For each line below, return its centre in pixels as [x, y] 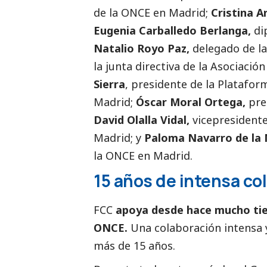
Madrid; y [117, 137]
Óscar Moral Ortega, [191, 102]
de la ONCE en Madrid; [152, 12]
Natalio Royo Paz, [142, 48]
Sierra [109, 84]
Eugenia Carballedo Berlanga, [172, 30]
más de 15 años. [134, 246]
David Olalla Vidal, [142, 119]
